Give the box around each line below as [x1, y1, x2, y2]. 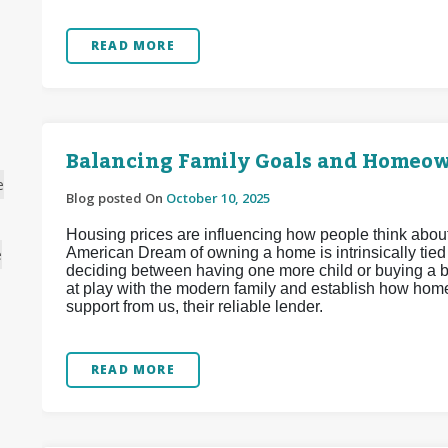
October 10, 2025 [166, 189, 270, 207]
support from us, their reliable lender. [66, 298, 323, 315]
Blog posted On [66, 189, 166, 207]
